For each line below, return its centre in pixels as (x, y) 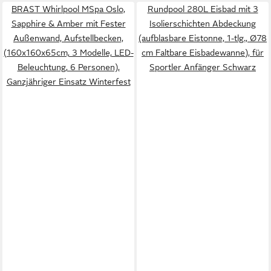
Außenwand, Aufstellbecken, (68, 38)
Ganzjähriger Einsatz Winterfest (68, 82)
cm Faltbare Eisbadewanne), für (203, 53)
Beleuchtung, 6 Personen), (68, 67)
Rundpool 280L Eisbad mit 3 (203, 9)
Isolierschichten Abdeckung (203, 24)
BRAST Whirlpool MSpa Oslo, (68, 9)
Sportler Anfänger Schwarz (203, 67)
